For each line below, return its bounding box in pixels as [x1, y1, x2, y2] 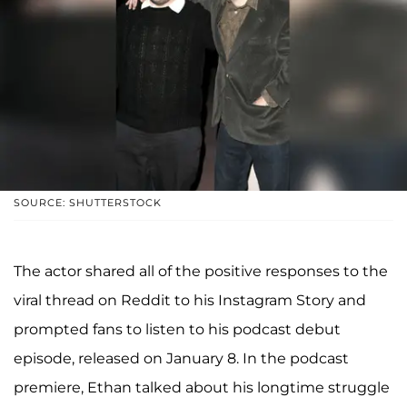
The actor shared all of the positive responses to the [14, 262, 388, 280]
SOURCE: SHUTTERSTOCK [14, 195, 162, 209]
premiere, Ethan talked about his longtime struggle [14, 378, 390, 396]
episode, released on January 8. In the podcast [14, 349, 349, 367]
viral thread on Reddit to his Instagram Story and [14, 291, 366, 309]
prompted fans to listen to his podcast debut [14, 320, 341, 338]
